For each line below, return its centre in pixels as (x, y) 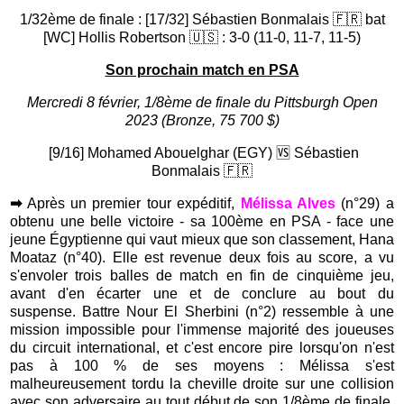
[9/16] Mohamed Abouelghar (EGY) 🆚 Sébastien (202, 153)
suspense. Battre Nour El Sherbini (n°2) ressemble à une (202, 312)
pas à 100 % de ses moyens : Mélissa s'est (202, 366)
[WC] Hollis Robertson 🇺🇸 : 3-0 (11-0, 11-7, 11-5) (202, 38)
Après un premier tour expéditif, (131, 204)
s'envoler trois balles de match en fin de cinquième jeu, (202, 276)
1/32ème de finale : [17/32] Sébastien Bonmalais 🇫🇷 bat (202, 20)
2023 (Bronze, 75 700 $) (202, 121)
